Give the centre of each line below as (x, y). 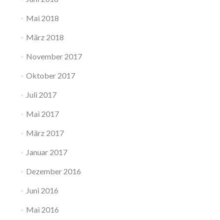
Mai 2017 (42, 114)
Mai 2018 (42, 18)
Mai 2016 (42, 209)
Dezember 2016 (53, 171)
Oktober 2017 (50, 75)
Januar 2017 (46, 152)
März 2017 (45, 133)
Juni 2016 (42, 190)
